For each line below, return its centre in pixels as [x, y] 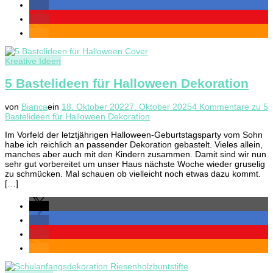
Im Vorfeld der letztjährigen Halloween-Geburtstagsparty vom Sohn [134, 134]
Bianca [34, 106]
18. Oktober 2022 [95, 106]
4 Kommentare [221, 106]
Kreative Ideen [33, 61]
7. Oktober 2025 [161, 106]
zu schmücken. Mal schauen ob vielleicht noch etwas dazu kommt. [133, 173]
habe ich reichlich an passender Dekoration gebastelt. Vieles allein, [134, 144]
